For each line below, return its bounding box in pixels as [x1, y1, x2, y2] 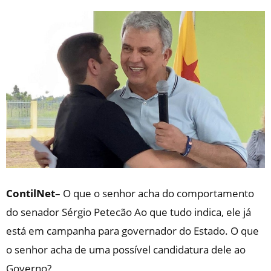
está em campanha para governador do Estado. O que [6, 224, 259, 238]
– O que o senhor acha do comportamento [55, 186, 254, 201]
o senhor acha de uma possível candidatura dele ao [6, 243, 246, 257]
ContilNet [6, 186, 55, 201]
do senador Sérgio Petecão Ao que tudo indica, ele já [6, 205, 251, 220]
